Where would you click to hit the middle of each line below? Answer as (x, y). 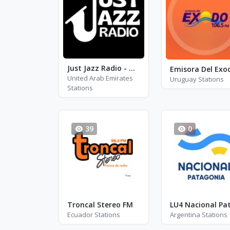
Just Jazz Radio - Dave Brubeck (132, 68)
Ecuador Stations (94, 215)
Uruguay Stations (197, 79)
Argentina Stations (198, 215)
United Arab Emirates (100, 78)
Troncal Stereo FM (100, 205)
